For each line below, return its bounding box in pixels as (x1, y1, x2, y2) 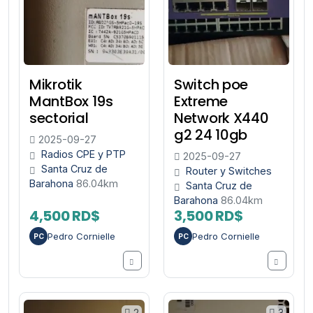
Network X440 (174, 108, 269, 129)
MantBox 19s (29, 92, 113, 112)
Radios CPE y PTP (41, 148, 126, 161)
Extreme (174, 92, 228, 112)
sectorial (29, 108, 89, 129)
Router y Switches (186, 165, 272, 177)
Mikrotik (29, 75, 82, 95)
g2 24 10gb (174, 125, 247, 145)
